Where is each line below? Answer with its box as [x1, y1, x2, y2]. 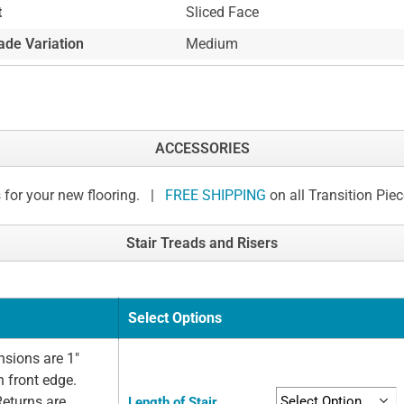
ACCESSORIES [154, 140, 250, 158]
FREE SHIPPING [165, 187, 266, 205]
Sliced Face [185, 3, 259, 21]
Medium [185, 34, 238, 52]
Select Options [128, 309, 222, 327]
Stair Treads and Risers [126, 234, 278, 252]
